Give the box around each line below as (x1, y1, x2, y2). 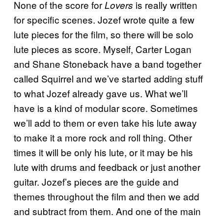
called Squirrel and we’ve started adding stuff (14, 72, 203, 85)
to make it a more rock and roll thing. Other (14, 131, 192, 144)
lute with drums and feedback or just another (14, 160, 200, 173)
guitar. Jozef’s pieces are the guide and (14, 175, 179, 188)
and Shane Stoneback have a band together (14, 57, 201, 70)
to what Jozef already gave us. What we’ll (14, 86, 188, 100)
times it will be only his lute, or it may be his (14, 145, 193, 159)
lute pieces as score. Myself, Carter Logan (14, 42, 192, 55)
